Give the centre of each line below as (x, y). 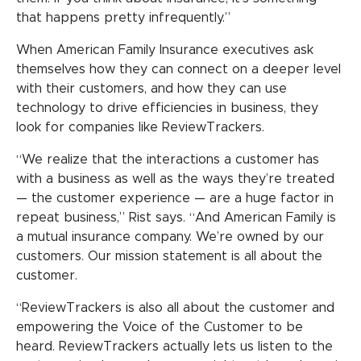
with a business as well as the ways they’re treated (175, 178)
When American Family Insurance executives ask (165, 50)
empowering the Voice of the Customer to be (160, 327)
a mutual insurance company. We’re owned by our (170, 237)
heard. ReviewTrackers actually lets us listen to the (174, 346)
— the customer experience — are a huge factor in (175, 198)
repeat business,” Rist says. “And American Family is (176, 217)
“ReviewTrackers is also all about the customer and (175, 307)
